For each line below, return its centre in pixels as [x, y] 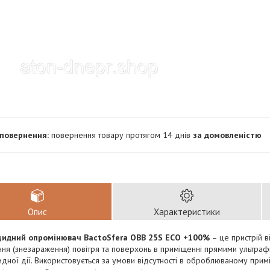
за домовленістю [227, 135]
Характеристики [187, 212]
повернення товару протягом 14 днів [122, 135]
